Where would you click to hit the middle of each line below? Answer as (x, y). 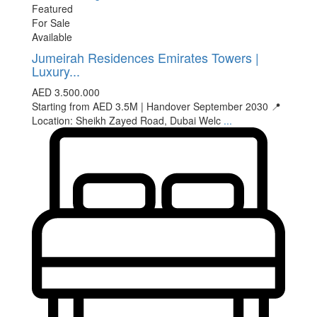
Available (52, 37)
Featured (52, 8)
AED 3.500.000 (66, 92)
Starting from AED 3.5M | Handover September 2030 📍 (156, 106)
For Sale (51, 23)
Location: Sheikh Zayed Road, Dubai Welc (128, 120)
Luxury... (56, 71)
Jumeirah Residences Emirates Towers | (145, 57)
